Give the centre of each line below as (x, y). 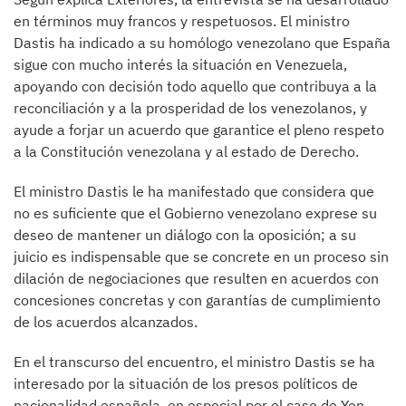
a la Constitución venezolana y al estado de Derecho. (186, 151)
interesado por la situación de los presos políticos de (186, 383)
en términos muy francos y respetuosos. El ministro (182, 21)
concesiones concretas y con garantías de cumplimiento (197, 300)
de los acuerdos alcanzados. (106, 322)
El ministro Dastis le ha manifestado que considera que (194, 191)
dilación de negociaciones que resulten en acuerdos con (196, 278)
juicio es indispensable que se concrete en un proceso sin (201, 256)
